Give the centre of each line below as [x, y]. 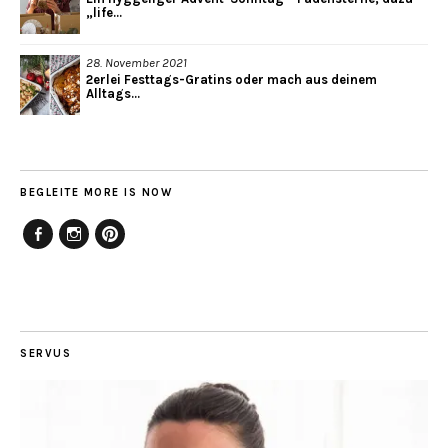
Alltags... [113, 94]
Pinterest [127, 257]
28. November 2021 [136, 63]
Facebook [58, 257]
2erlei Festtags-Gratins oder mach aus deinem [231, 80]
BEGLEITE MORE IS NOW [96, 193]
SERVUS [45, 354]
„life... [104, 13]
